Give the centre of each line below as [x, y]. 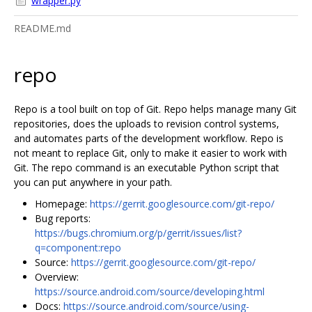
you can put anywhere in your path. [93, 182]
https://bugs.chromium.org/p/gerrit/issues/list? [138, 233]
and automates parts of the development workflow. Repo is [149, 138]
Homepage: [62, 203]
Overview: [57, 276]
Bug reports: [63, 218]
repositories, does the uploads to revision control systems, [147, 123]
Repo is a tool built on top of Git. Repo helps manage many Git [155, 109]
